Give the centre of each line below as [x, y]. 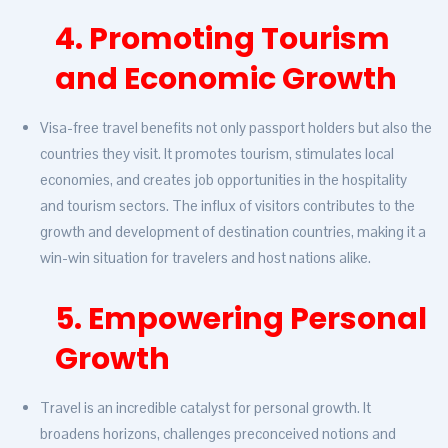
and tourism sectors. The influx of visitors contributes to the [227, 206]
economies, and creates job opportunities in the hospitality [223, 180]
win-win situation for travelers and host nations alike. [205, 258]
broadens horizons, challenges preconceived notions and [218, 434]
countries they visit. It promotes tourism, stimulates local [217, 154]
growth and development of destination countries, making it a [233, 232]
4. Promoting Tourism [222, 39]
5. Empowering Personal [241, 319]
